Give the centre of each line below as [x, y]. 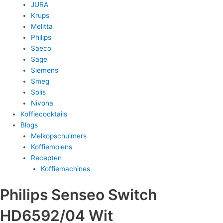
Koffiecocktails [44, 114]
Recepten [46, 158]
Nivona [42, 103]
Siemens [44, 70]
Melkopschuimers [58, 136]
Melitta [42, 26]
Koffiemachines [66, 168]
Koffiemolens [51, 147]
